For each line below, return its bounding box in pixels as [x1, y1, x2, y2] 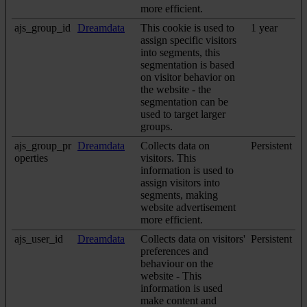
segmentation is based [140, 58, 234, 71]
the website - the [140, 83, 211, 95]
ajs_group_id [14, 21, 71, 34]
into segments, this [140, 46, 220, 58]
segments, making [140, 188, 218, 201]
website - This [140, 269, 201, 282]
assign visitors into [140, 176, 220, 188]
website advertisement [140, 201, 236, 213]
